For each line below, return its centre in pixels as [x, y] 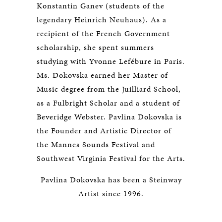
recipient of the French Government [103, 33]
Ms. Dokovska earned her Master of [102, 75]
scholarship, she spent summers [95, 47]
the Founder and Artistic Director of [104, 131]
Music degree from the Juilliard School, [109, 89]
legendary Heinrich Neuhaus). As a [102, 20]
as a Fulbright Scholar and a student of [108, 103]
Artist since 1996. [111, 194]
